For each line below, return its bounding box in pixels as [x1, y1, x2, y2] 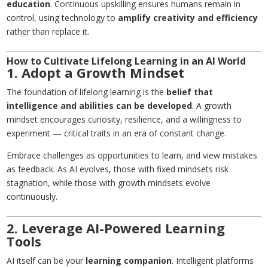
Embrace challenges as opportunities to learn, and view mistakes [7, 150, 258, 162]
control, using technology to [7, 12, 118, 24]
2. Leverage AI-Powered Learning [7, 219, 226, 237]
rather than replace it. [7, 26, 90, 38]
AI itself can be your [7, 255, 86, 267]
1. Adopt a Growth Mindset [7, 63, 185, 82]
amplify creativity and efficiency [118, 12, 258, 24]
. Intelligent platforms [172, 255, 254, 267]
